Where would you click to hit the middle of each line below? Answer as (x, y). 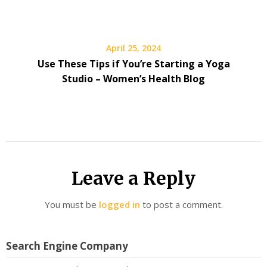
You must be (72, 204)
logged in (119, 204)
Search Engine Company (67, 246)
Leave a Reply (133, 178)
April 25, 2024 (133, 48)
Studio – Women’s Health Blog (133, 79)
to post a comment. (181, 204)
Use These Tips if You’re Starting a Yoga (133, 64)
